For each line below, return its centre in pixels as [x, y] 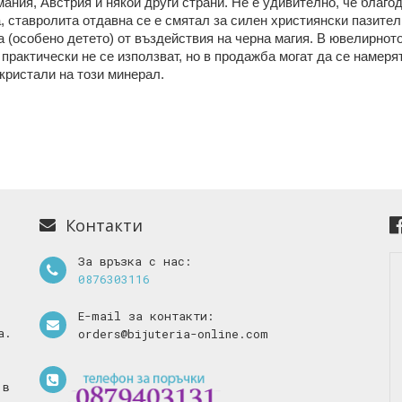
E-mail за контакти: [145, 316]
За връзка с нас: [134, 261]
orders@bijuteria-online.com [173, 334]
